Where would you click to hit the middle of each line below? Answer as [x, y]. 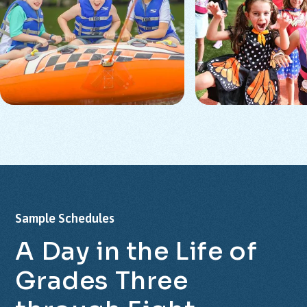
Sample [36, 219]
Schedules [87, 219]
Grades [62, 281]
